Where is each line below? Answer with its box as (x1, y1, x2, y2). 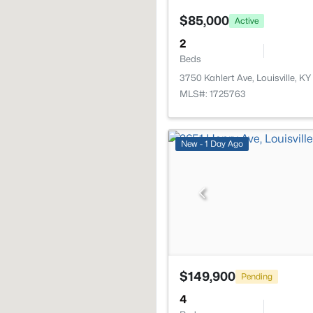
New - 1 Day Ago (181, 138, 243, 149)
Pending (241, 270, 272, 282)
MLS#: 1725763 (180, 88, 246, 99)
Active (235, 15, 259, 26)
